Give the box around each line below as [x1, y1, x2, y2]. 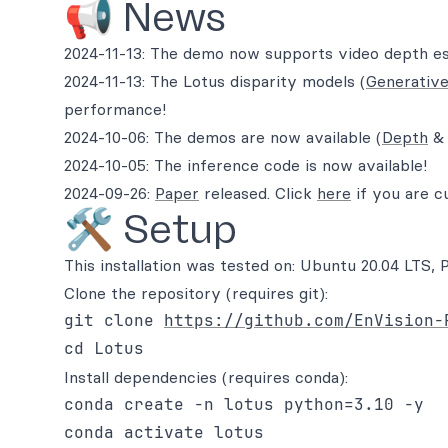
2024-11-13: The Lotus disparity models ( [64, 71, 366, 91]
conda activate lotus [64, 422, 264, 443]
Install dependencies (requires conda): [64, 367, 348, 387]
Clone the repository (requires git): [64, 283, 328, 303]
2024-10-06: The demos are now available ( [64, 127, 382, 147]
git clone [64, 310, 164, 331]
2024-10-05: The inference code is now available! [64, 155, 427, 175]
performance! [64, 99, 166, 119]
